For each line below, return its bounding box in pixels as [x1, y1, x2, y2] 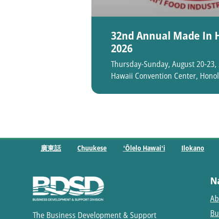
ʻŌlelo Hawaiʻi [123, 143, 165, 153]
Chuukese [77, 143, 107, 153]
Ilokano [181, 143, 204, 153]
